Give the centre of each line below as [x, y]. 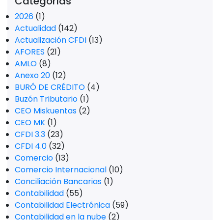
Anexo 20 [32, 75]
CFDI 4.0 [31, 146]
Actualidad [35, 28]
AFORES [30, 52]
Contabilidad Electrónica [62, 205]
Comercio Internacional [61, 169]
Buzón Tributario [46, 99]
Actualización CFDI [51, 40]
